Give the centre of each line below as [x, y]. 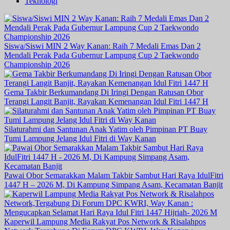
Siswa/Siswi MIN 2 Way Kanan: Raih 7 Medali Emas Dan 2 [102, 46]
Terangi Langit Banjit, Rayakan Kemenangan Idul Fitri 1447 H [106, 102]
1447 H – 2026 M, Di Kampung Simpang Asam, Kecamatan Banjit [113, 185]
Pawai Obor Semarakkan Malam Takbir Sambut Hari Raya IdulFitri [114, 176]
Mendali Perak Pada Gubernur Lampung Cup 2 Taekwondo [101, 55]
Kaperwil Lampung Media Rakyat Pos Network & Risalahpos [105, 222]
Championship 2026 [37, 65]
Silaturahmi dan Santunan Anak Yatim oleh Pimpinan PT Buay [106, 129]
